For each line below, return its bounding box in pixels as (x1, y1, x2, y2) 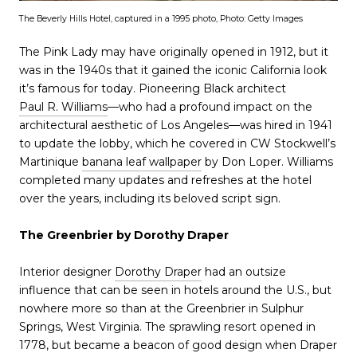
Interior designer (19, 265, 115, 280)
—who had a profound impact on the (108, 100, 312, 115)
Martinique (19, 155, 82, 170)
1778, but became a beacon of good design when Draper (19, 338, 337, 353)
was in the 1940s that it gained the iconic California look (19, 63, 327, 78)
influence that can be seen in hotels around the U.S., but (19, 283, 331, 298)
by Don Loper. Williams (202, 155, 333, 170)
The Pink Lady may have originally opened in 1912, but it (19, 45, 328, 60)
